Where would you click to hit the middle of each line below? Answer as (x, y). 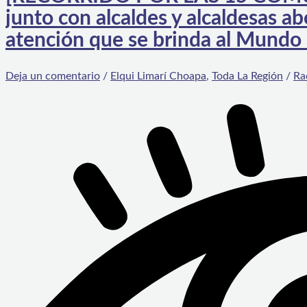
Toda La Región (247, 76)
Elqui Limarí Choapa (158, 76)
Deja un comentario (53, 76)
